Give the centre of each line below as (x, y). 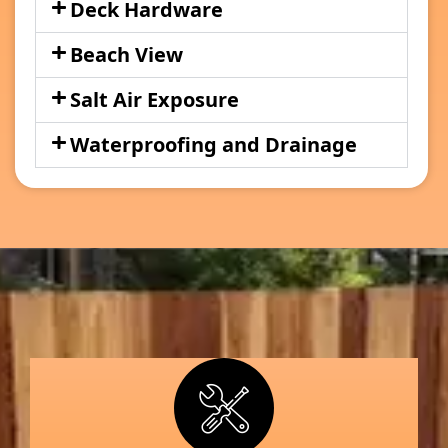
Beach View (126, 54)
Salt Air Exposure (154, 99)
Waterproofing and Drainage (213, 144)
